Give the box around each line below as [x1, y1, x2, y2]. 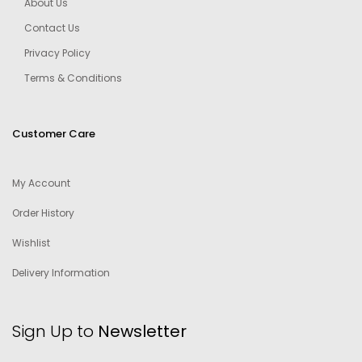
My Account [12, 176, 70, 191]
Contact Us [24, 21, 80, 36]
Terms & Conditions [24, 71, 122, 86]
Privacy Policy [24, 46, 90, 61]
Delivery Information [12, 266, 110, 280]
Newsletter [94, 320, 187, 343]
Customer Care [12, 126, 95, 142]
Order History [12, 206, 74, 221]
